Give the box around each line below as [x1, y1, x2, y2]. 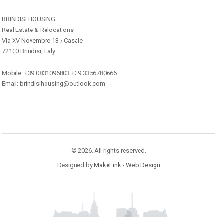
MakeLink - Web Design [93, 161, 160, 169]
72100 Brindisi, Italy [2, 47, 55, 55]
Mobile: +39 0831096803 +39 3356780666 [2, 69, 117, 77]
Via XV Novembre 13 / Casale [2, 37, 83, 45]
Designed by [57, 161, 94, 169]
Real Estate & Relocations [2, 26, 74, 34]
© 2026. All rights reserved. [71, 147, 146, 155]
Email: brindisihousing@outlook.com [2, 80, 105, 88]
